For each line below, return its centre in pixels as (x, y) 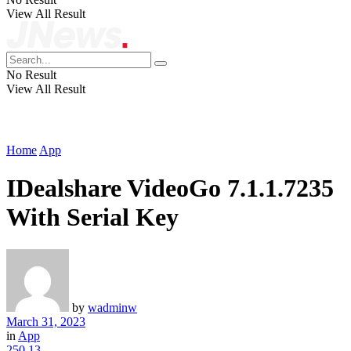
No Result (31, 74)
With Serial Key (92, 217)
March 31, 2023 (46, 321)
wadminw (112, 307)
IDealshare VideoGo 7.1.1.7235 (170, 188)
